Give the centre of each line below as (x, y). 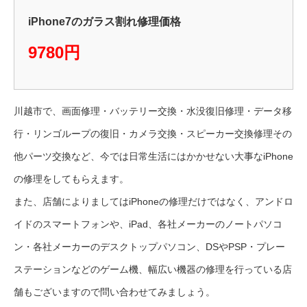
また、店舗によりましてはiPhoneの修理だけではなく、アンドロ (153, 202)
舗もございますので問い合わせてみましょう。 (114, 292)
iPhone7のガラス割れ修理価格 (105, 22)
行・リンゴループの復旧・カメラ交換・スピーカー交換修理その (153, 134)
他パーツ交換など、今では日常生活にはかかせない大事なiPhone (153, 157)
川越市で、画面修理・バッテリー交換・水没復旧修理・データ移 (153, 111)
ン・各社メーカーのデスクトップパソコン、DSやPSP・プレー (149, 247)
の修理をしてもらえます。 (71, 179)
